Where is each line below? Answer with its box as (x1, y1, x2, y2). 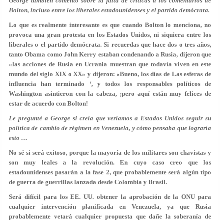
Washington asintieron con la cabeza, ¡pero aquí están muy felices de (9, 90, 211, 97)
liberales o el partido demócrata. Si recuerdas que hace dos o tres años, (9, 41, 211, 48)
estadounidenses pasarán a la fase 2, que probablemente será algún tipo (9, 168, 211, 176)
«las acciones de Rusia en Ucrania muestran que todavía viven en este (9, 60, 211, 68)
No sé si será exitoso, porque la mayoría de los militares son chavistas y (9, 149, 211, 156)
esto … (9, 134, 27, 141)
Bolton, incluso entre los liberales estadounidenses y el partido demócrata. (9, 6, 210, 14)
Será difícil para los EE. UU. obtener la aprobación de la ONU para (9, 193, 211, 200)
